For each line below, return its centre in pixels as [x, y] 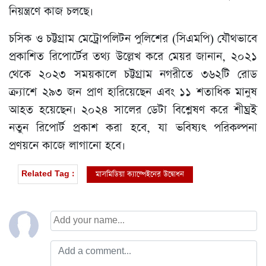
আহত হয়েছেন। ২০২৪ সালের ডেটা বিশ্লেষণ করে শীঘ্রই [133, 110]
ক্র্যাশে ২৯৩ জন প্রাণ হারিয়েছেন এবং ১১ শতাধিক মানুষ [133, 93]
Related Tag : [48, 174]
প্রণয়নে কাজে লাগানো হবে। [67, 146]
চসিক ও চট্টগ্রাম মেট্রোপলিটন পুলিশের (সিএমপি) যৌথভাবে [133, 39]
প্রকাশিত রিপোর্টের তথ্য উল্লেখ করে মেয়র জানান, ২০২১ [133, 57]
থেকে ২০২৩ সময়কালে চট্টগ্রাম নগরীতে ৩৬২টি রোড [133, 75]
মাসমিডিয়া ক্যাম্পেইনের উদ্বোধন [140, 174]
